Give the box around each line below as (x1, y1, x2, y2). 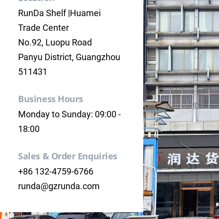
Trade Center (18, 22, 69, 33)
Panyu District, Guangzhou (18, 51, 121, 62)
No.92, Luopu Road (18, 37, 92, 47)
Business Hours (18, 92, 83, 105)
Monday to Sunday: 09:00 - (18, 109, 121, 119)
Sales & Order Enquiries (18, 150, 117, 162)
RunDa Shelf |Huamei (18, 7, 101, 18)
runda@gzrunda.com (18, 180, 100, 191)
